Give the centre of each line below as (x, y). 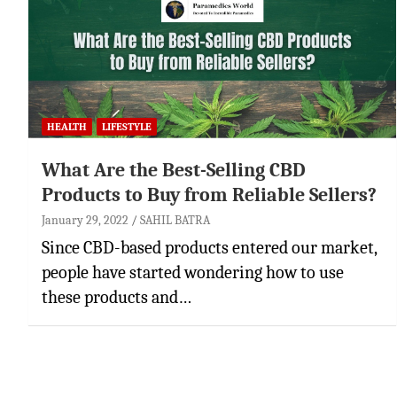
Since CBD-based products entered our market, (209, 247)
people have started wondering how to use (193, 272)
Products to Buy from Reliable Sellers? (209, 195)
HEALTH (67, 126)
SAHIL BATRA (175, 220)
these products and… (117, 297)
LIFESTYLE (127, 126)
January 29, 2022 (85, 220)
